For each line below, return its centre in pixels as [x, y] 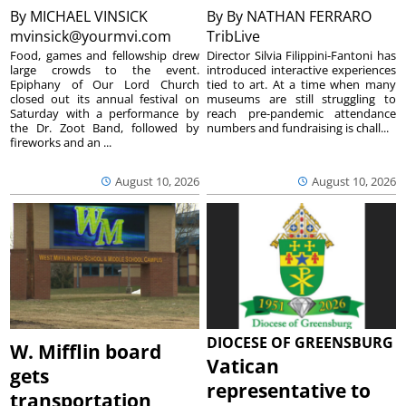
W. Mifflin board [86, 352]
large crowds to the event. [105, 70]
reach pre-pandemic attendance [301, 114]
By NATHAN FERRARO [300, 17]
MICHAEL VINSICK [89, 17]
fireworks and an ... [61, 143]
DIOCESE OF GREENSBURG [300, 343]
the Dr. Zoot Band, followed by [105, 128]
